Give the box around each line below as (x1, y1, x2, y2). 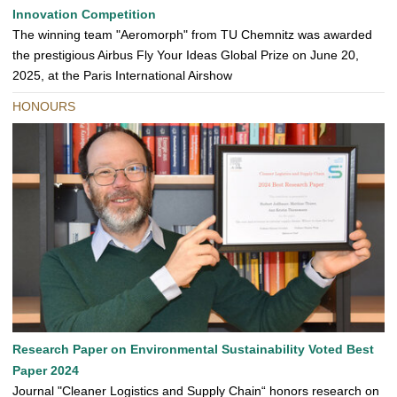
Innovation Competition (12, 7, 156, 22)
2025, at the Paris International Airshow (12, 68, 232, 83)
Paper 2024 (12, 363, 79, 378)
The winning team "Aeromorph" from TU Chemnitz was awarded (12, 27, 372, 43)
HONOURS (12, 99, 75, 114)
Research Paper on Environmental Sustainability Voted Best (12, 342, 374, 357)
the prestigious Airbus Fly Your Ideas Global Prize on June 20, (12, 48, 359, 63)
